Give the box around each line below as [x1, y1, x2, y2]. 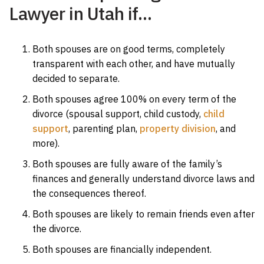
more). [32, 137, 60, 149]
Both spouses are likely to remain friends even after [32, 208, 255, 220]
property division [140, 123, 216, 134]
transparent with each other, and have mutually [32, 58, 235, 70]
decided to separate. [32, 72, 120, 84]
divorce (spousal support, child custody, [32, 108, 203, 120]
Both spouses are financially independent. [32, 243, 212, 255]
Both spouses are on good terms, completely [32, 43, 225, 55]
